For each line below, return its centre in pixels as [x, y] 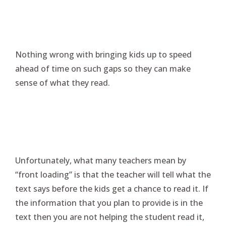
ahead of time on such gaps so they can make [103, 69]
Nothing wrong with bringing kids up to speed [103, 54]
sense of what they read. [63, 83]
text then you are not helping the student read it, [110, 217]
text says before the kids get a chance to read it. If [112, 189]
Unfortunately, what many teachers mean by [101, 160]
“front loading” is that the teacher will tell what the [113, 175]
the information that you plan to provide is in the [109, 203]
